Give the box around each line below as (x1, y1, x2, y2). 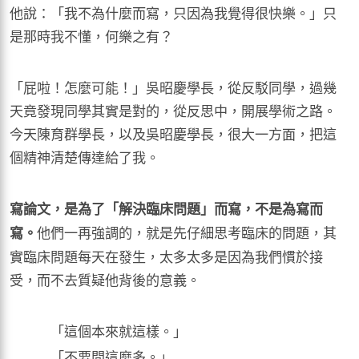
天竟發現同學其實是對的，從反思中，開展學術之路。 (10, 99, 337, 120)
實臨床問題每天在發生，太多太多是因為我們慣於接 (10, 245, 323, 266)
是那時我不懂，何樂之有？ (10, 25, 173, 46)
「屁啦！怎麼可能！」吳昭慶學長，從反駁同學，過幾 (10, 76, 337, 97)
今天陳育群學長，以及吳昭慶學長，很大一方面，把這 (10, 123, 337, 143)
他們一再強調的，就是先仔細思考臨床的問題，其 (37, 221, 337, 242)
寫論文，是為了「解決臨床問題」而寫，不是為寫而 (10, 198, 323, 218)
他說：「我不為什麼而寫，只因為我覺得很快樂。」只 (10, 2, 337, 22)
